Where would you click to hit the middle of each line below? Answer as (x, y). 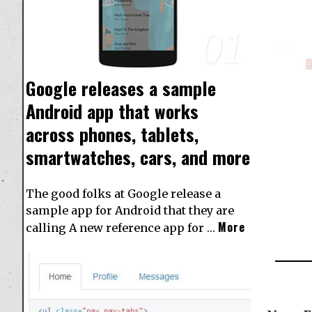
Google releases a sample (121, 88)
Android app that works (112, 111)
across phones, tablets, (112, 134)
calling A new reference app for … (122, 227)
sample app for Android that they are (130, 210)
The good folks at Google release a (123, 193)
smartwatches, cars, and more (138, 157)
